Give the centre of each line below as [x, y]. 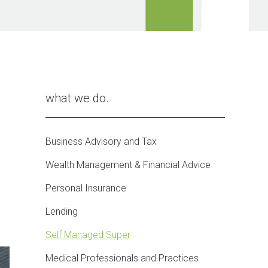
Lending [62, 211]
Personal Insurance [86, 188]
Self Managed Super [88, 235]
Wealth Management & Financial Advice [128, 165]
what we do [76, 98]
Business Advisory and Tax [101, 141]
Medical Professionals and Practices [122, 258]
